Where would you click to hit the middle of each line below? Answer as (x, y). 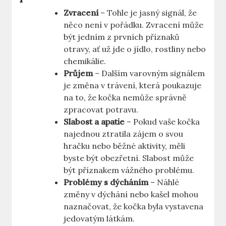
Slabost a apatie (94, 122)
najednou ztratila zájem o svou (124, 134)
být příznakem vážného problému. (129, 170)
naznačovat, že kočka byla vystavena (134, 207)
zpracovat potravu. (101, 110)
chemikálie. (85, 61)
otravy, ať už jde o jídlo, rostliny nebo (135, 49)
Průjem (78, 73)
